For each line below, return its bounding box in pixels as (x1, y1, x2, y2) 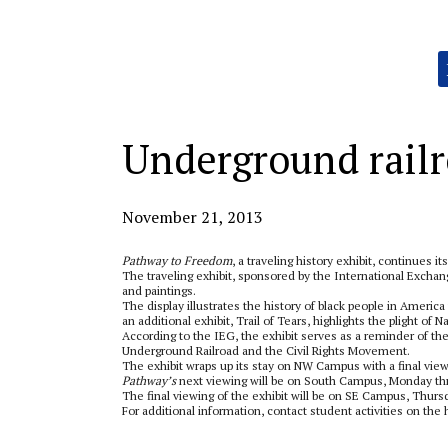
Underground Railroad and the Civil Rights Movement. (122, 343, 410, 358)
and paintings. (122, 283, 196, 298)
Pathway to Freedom (122, 253, 232, 268)
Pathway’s (122, 373, 176, 388)
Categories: (121, 50, 183, 65)
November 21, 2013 (122, 206, 263, 228)
